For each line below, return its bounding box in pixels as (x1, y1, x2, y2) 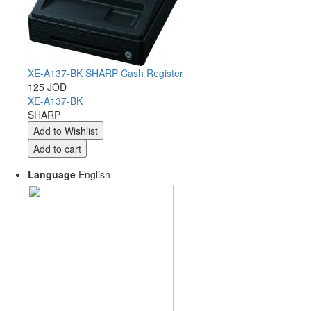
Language (28, 167, 76, 181)
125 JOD (28, 80, 67, 94)
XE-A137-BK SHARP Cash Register (28, 66, 183, 80)
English (76, 167, 110, 181)
